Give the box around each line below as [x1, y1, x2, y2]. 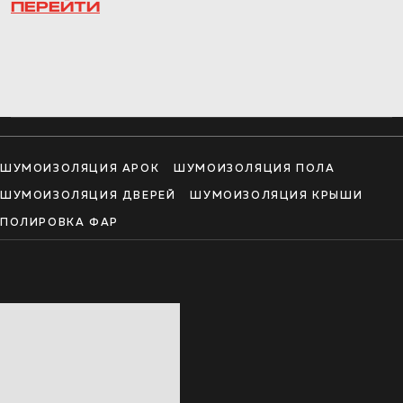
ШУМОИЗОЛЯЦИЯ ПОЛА [174, 164, 336, 175]
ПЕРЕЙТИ [11, 2, 100, 14]
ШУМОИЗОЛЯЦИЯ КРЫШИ [190, 191, 363, 201]
